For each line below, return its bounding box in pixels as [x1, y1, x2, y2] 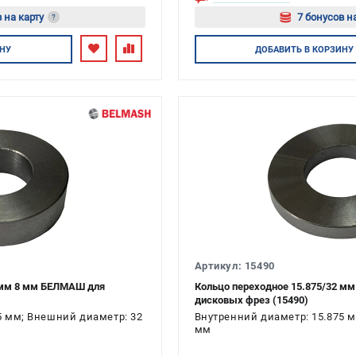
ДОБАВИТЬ [255, 44, 303, 55]
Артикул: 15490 [194, 260, 275, 272]
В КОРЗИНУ [302, 44, 354, 55]
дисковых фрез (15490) [194, 294, 308, 306]
